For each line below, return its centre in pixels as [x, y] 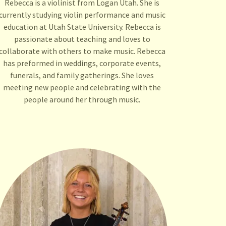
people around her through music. [82, 100]
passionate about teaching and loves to [82, 39]
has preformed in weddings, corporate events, [82, 63]
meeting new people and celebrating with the [82, 88]
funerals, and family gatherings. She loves [82, 75]
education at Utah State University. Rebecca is [82, 27]
